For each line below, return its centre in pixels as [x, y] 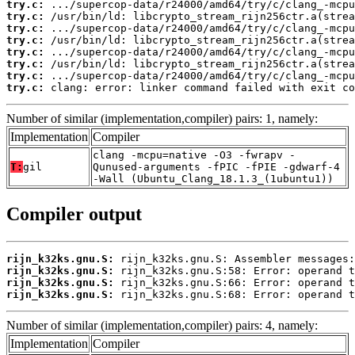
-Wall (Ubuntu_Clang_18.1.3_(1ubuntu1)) [213, 178]
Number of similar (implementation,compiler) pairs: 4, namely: [162, 326]
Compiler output [74, 214]
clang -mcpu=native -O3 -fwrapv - [194, 155]
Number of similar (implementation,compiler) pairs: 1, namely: [162, 118]
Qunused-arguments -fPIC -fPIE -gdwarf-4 [216, 166]
